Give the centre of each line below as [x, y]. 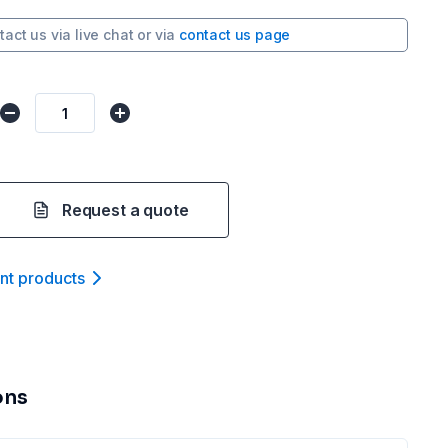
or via [156, 34]
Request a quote [125, 210]
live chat [104, 34]
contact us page [234, 34]
